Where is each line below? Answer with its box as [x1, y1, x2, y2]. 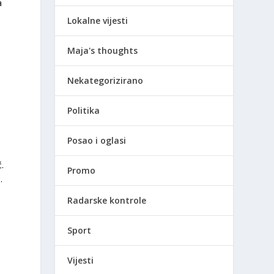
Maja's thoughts [67, 44, 138, 56]
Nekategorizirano [67, 74, 144, 86]
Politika [67, 104, 100, 116]
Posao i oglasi [67, 134, 127, 146]
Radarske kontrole [67, 194, 147, 206]
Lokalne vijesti [67, 14, 128, 26]
